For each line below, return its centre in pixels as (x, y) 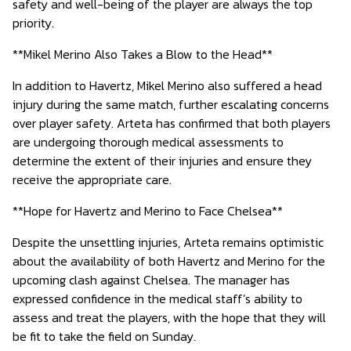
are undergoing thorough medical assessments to (148, 142)
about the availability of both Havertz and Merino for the (169, 261)
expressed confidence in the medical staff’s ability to (157, 299)
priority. (33, 23)
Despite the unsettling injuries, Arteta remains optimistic (168, 242)
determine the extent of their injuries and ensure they (162, 161)
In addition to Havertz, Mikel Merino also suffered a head (167, 85)
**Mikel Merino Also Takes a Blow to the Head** (143, 54)
